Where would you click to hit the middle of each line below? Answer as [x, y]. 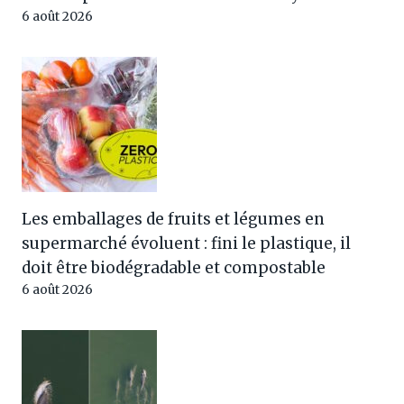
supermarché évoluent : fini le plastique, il [186, 243]
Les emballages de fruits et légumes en [173, 219]
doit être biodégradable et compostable [174, 267]
